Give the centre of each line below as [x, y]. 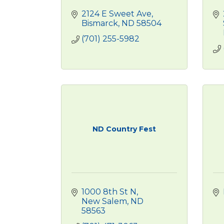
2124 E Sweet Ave [116, 14]
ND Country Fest [124, 129]
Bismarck [100, 23]
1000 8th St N [109, 192]
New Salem [104, 201]
